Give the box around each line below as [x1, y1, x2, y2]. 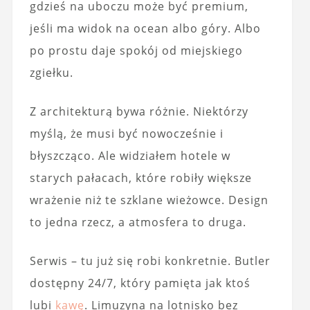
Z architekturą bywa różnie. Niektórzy [29, 104, 248, 119]
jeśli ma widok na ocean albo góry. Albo [29, 21, 261, 36]
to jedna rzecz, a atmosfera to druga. [29, 215, 246, 230]
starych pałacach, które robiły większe [29, 170, 252, 185]
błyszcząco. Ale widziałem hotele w [29, 148, 230, 163]
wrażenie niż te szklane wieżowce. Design [29, 192, 268, 208]
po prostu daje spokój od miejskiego [29, 43, 243, 58]
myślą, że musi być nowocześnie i [29, 126, 224, 141]
